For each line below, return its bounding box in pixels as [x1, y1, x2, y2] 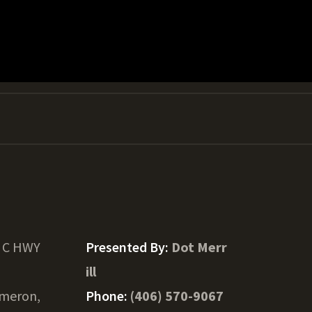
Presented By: [85, 238, 171, 256]
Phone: [85, 287, 130, 304]
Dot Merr [171, 238, 227, 256]
